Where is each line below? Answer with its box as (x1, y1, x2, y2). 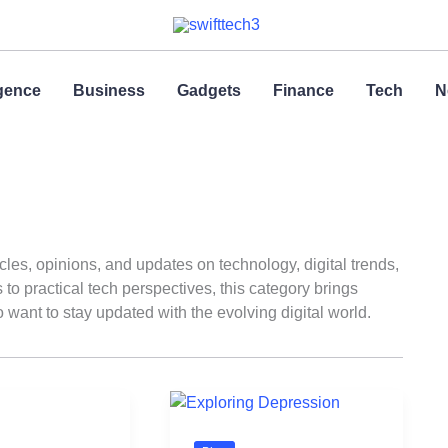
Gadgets (177, 82, 241, 99)
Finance (273, 82, 334, 99)
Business (73, 82, 145, 99)
